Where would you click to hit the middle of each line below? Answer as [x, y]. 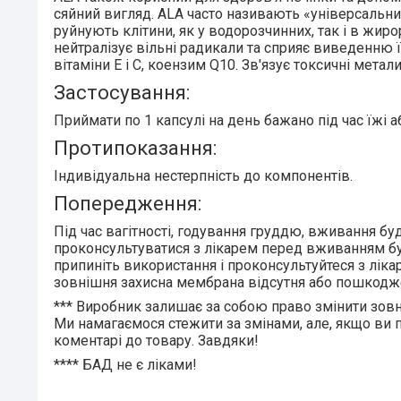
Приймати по [99, 120]
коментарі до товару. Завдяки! [156, 340]
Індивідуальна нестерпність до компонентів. [203, 175]
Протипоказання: [135, 147]
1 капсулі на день [204, 120]
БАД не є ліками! [138, 364]
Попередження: [128, 203]
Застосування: [122, 92]
